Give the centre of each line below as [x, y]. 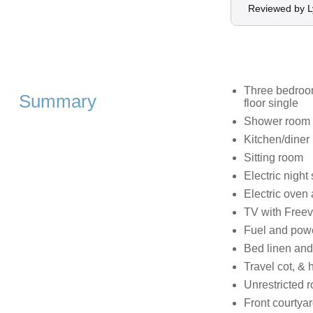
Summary [57, 102]
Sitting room [273, 158]
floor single [271, 103]
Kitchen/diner [276, 140]
